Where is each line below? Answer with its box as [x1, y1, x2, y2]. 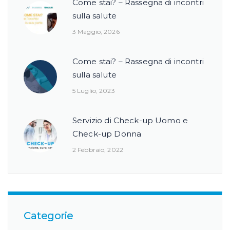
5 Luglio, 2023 [72, 86, 115, 94]
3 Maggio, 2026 [72, 27, 120, 35]
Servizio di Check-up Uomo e [72, 115, 188, 125]
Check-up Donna [72, 128, 142, 139]
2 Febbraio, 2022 [72, 145, 123, 154]
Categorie [24, 209, 73, 222]
